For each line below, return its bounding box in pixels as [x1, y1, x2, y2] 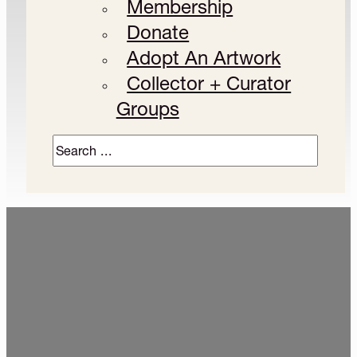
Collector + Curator [127, 71, 292, 95]
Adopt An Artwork [127, 45, 281, 69]
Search [51, 135, 92, 151]
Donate [127, 20, 190, 44]
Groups [116, 96, 179, 120]
